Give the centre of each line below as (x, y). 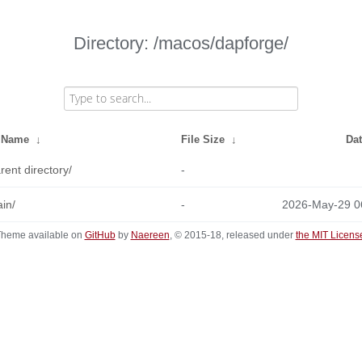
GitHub (100, 235)
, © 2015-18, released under (232, 235)
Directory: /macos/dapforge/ (181, 43)
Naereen (150, 235)
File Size (203, 139)
